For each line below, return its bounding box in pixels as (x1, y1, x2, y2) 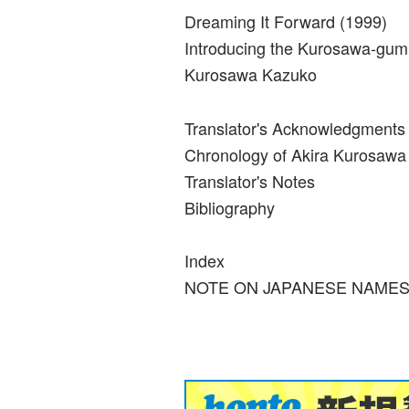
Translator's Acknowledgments (184, 115, 405, 140)
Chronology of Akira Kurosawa (184, 142, 406, 166)
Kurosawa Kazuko (184, 62, 317, 87)
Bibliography (184, 194, 275, 219)
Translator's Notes (184, 168, 315, 193)
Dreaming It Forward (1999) (184, 9, 387, 34)
